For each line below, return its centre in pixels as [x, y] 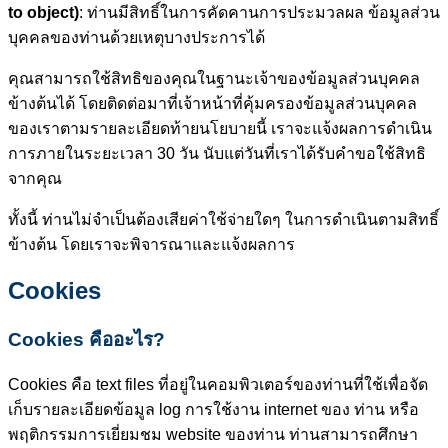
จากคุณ [35, 178]
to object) [43, 12]
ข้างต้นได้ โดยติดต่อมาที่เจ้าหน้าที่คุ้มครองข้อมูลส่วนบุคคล [212, 103]
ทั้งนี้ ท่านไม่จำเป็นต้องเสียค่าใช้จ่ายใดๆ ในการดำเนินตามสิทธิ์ [223, 219]
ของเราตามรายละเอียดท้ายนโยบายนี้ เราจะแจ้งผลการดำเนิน [220, 128]
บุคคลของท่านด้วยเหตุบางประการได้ [136, 37]
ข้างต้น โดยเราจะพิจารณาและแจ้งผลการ [151, 244]
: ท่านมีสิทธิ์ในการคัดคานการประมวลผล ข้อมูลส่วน [259, 12]
